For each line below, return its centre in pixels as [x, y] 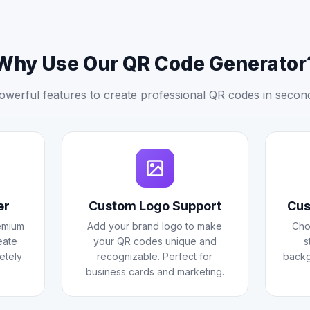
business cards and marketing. [155, 272]
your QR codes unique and [155, 241]
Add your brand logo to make [155, 226]
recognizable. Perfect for [155, 256]
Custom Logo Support [155, 206]
